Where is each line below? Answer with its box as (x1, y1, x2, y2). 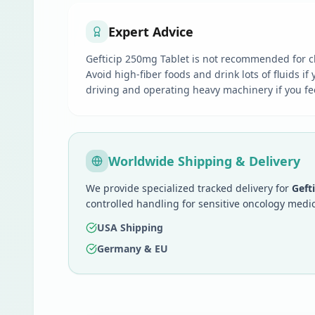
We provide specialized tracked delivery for (86, 181, 292, 195)
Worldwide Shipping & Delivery (108, 153, 300, 169)
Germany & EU (97, 242, 168, 255)
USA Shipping (97, 221, 163, 234)
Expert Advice (108, 23, 193, 40)
